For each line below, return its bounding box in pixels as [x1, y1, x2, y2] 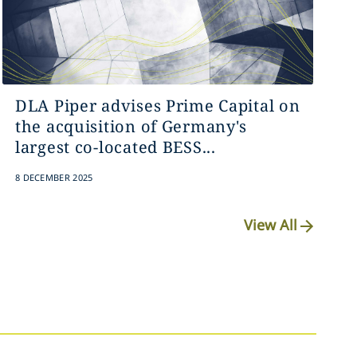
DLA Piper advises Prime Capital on [14, 95, 300, 116]
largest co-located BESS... [14, 136, 216, 158]
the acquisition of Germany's [14, 116, 248, 137]
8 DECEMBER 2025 [14, 171, 93, 183]
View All [244, 215, 297, 234]
